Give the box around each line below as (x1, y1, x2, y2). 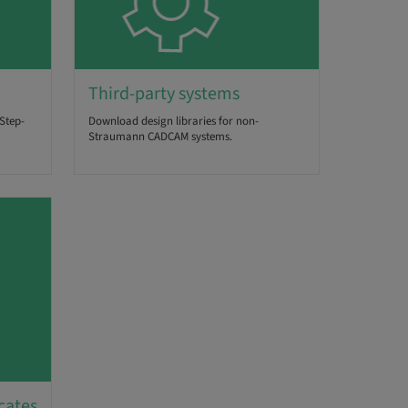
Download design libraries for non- (88, 113, 260, 130)
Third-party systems (88, 81, 240, 107)
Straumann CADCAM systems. (88, 128, 233, 146)
